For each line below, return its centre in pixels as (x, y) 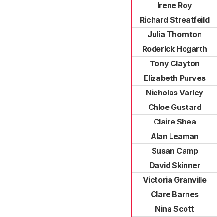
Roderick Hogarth (175, 49)
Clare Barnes (175, 194)
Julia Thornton (175, 34)
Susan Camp (175, 151)
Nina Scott (175, 209)
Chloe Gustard (175, 107)
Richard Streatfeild (175, 20)
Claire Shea (175, 122)
